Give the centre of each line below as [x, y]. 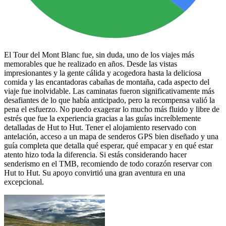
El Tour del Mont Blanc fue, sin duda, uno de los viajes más [99, 54]
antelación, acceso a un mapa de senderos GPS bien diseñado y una [111, 136]
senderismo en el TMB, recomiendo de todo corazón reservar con [108, 163]
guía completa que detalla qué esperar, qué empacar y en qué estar [108, 145]
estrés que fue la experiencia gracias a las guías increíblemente [102, 118]
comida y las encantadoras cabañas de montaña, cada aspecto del [107, 82]
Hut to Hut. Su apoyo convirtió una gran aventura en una [95, 173]
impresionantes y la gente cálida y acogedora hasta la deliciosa [103, 73]
